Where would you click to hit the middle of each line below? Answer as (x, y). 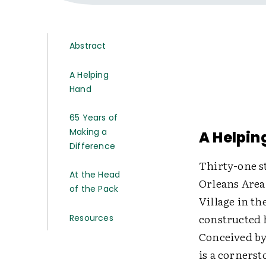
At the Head (95, 175)
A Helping (89, 75)
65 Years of (94, 118)
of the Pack (94, 189)
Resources (91, 218)
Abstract (88, 46)
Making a (88, 132)
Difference (92, 146)
